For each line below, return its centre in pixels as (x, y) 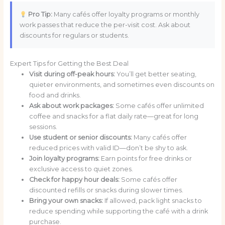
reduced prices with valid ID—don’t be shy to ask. (108, 148)
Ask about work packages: (71, 106)
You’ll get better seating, (155, 74)
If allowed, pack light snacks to (152, 201)
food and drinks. (55, 95)
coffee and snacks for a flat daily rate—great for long (114, 117)
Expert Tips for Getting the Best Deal (69, 64)
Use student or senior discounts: (80, 138)
